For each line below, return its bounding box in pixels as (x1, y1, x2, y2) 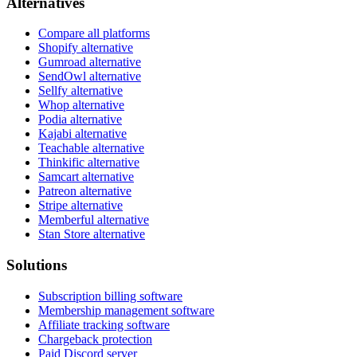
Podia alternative (38, 112, 122, 127)
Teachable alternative (38, 141, 144, 155)
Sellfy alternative (38, 84, 123, 98)
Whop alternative (38, 98, 124, 112)
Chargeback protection (38, 331, 152, 346)
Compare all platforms (38, 26, 150, 41)
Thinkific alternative (38, 155, 139, 170)
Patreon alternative (38, 184, 131, 198)
